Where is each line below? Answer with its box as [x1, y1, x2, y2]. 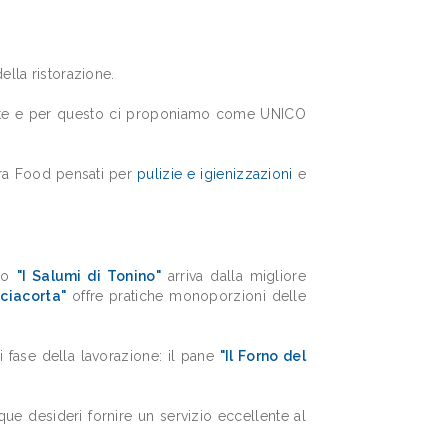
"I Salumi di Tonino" [16, 268, 161, 284]
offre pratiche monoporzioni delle [66, 288, 307, 304]
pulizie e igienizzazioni [137, 166, 293, 182]
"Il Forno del [219, 348, 307, 364]
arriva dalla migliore [160, 268, 306, 284]
